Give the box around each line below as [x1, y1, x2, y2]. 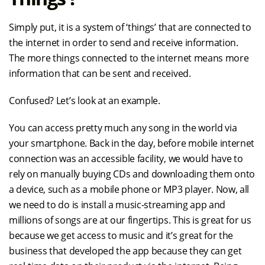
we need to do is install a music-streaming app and [9, 198, 225, 211]
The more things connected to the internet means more [9, 51, 249, 64]
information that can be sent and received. [9, 67, 191, 80]
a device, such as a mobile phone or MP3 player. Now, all [9, 183, 250, 196]
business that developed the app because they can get [9, 244, 242, 257]
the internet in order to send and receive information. [9, 36, 238, 49]
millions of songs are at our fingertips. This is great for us [9, 214, 251, 227]
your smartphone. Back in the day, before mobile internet [9, 137, 255, 150]
